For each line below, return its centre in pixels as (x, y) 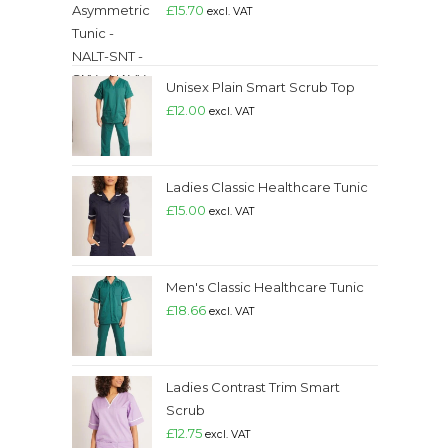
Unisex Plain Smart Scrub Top (260, 87)
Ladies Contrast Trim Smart (253, 387)
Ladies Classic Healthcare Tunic (267, 187)
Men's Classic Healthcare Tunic (265, 287)
